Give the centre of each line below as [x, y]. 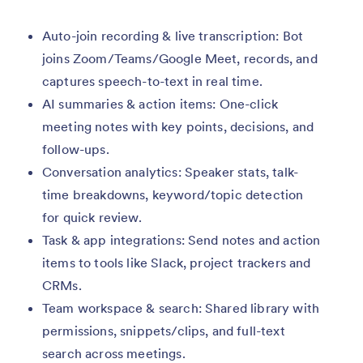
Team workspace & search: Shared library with [181, 308]
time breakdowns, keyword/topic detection [173, 195]
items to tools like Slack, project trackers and [177, 263]
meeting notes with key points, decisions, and [178, 127]
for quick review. [92, 218]
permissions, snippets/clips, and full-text [164, 331]
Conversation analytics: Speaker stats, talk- [171, 172]
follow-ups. [76, 149]
